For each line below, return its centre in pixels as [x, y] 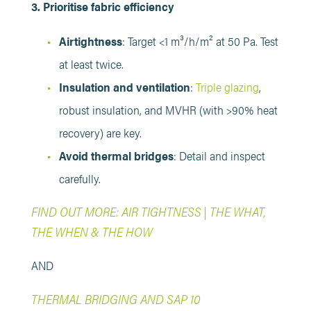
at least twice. [91, 64]
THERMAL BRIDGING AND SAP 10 [116, 299]
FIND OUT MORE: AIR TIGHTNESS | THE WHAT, [148, 211]
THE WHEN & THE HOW [92, 232]
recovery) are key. [100, 132]
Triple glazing [227, 86]
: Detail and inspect [219, 155]
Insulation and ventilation [124, 86]
